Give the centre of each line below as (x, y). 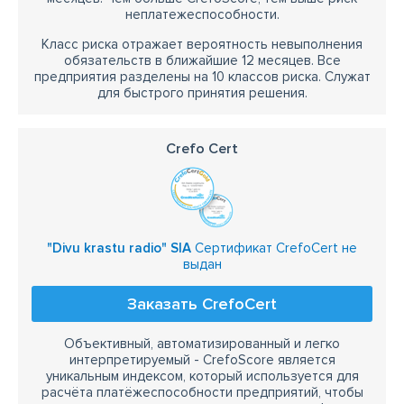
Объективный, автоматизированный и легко (202, 344)
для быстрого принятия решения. (202, 93)
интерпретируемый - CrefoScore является (202, 360)
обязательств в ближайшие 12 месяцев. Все (202, 60)
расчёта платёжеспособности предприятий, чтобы (202, 392)
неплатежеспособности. (202, 14)
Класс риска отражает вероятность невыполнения (202, 44)
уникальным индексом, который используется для (202, 376)
